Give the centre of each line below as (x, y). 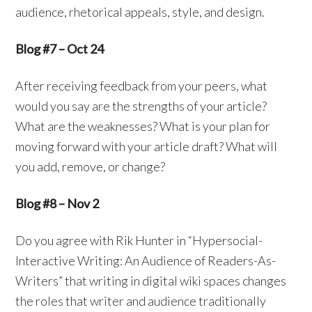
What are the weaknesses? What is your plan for (143, 126)
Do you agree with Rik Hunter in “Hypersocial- (139, 241)
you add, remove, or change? (91, 167)
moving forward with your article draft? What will (147, 147)
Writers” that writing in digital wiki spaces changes (151, 281)
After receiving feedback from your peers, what (142, 86)
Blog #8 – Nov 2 (57, 204)
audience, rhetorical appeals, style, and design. (140, 12)
